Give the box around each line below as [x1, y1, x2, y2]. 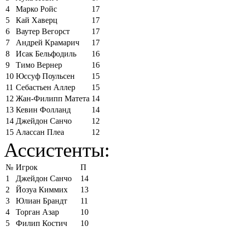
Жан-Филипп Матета [16, 94, 90, 103]
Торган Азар [16, 207, 59, 216]
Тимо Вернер [16, 60, 62, 69]
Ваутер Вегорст [16, 26, 70, 36]
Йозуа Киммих [16, 185, 68, 194]
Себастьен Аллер [16, 82, 75, 92]
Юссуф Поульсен [16, 71, 75, 80]
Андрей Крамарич [16, 38, 79, 47]
